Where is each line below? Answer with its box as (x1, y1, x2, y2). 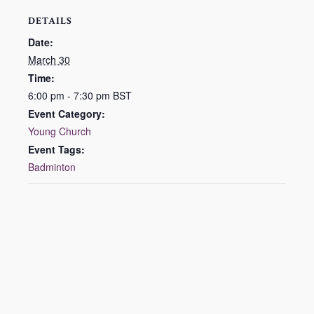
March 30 (28, 53, 70, 67)
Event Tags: (28, 142, 85, 156)
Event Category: (28, 107, 105, 121)
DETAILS (28, 15, 72, 27)
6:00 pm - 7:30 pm (28, 88, 113, 102)
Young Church (28, 124, 91, 138)
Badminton (28, 160, 76, 174)
